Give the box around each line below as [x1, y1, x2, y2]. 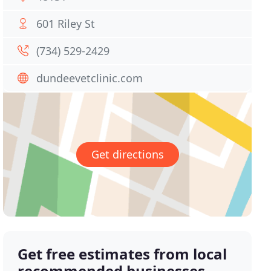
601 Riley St [36, 16, 96, 31]
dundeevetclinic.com [36, 71, 143, 85]
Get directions [91, 147, 164, 162]
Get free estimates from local [18, 244, 227, 264]
